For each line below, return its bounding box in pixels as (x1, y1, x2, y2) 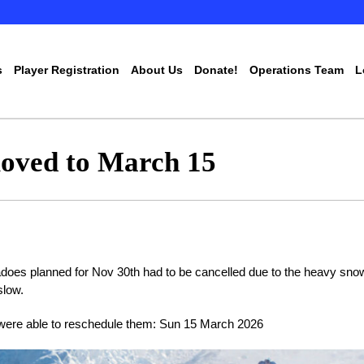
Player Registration (14, 63, 119, 76)
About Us (131, 63, 183, 76)
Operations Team (249, 63, 344, 76)
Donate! (194, 63, 238, 76)
